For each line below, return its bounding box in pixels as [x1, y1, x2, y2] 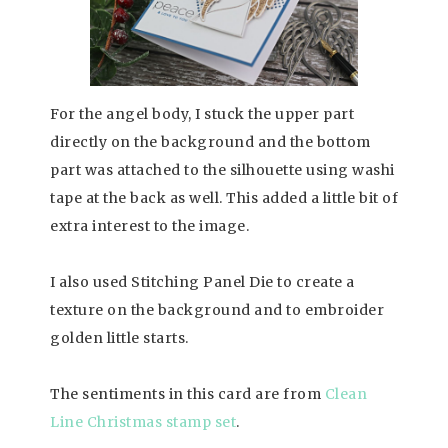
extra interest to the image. [50, 217, 249, 236]
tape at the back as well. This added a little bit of [50, 189, 398, 208]
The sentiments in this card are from [50, 385, 325, 404]
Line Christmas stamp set [50, 413, 236, 432]
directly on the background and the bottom [50, 133, 371, 152]
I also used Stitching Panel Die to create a [50, 273, 355, 292]
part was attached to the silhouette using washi [50, 161, 395, 180]
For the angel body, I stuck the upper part [50, 105, 354, 124]
